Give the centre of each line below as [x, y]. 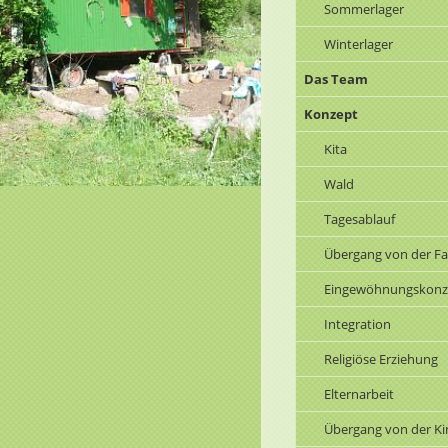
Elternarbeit [359, 394]
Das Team [335, 79]
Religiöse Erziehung [381, 359]
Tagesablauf [360, 219]
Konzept [330, 114]
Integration [358, 324]
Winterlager [359, 44]
